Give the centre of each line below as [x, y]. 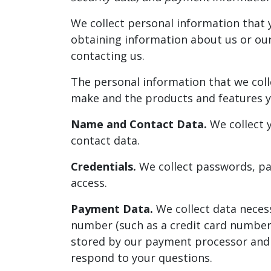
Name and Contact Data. [139, 124]
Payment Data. [112, 208]
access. [89, 182]
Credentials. [103, 166]
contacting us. [108, 55]
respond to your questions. [142, 257]
